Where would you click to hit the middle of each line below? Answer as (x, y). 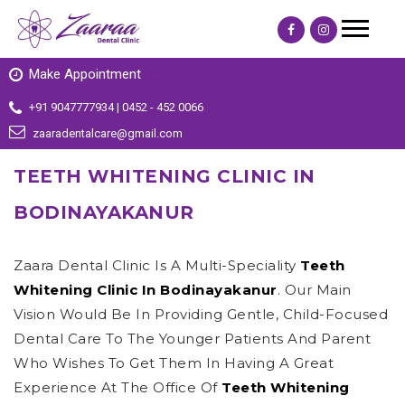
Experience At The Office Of (118, 388)
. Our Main (314, 290)
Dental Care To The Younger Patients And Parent (192, 339)
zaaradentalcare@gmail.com (108, 134)
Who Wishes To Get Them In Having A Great (174, 363)
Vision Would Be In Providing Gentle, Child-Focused (201, 315)
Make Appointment (85, 75)
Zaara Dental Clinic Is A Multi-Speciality (157, 266)
